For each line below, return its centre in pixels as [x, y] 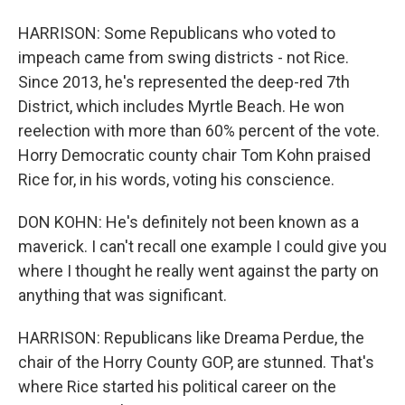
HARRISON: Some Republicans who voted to [177, 33]
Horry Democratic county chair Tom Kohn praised [194, 155]
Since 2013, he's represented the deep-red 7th [184, 82]
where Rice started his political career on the [177, 386]
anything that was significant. [122, 295]
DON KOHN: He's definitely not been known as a [188, 222]
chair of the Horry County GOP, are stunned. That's [196, 362]
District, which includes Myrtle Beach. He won [181, 106]
